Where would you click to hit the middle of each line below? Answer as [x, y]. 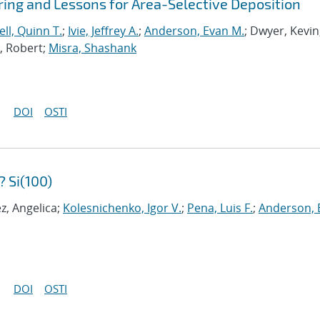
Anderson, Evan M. [194, 31]
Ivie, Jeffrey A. [103, 31]
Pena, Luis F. [220, 208]
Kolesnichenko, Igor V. [122, 208]
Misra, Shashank [92, 48]
